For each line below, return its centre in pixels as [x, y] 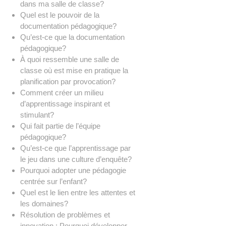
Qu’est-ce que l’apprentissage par [75, 148]
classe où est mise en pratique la [74, 70]
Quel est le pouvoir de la [60, 15]
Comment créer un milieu [62, 92]
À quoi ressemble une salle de [70, 59]
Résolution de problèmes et [65, 214]
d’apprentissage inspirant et [65, 103]
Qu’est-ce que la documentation [72, 37]
